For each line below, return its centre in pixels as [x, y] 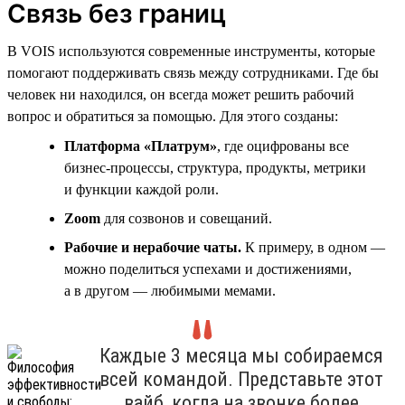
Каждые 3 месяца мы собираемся [241, 355]
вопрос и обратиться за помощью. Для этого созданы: [173, 116]
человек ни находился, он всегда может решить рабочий [181, 94]
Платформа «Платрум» [141, 146]
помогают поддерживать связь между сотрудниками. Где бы [193, 72]
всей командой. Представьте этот [241, 379]
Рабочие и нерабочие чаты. [153, 247]
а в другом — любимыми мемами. [170, 290]
